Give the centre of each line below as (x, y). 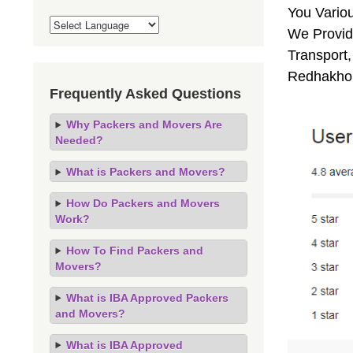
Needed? (80, 140)
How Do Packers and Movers (143, 203)
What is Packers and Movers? (145, 171)
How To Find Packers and (134, 250)
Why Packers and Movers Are (144, 124)
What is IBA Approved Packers (147, 297)
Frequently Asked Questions (145, 93)
